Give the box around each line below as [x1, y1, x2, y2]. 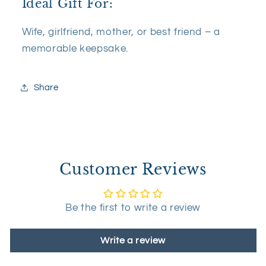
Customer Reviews [59, 160, 207, 179]
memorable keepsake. [21, 43, 129, 53]
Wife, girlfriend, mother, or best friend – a [21, 26, 220, 37]
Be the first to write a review [65, 202, 201, 213]
